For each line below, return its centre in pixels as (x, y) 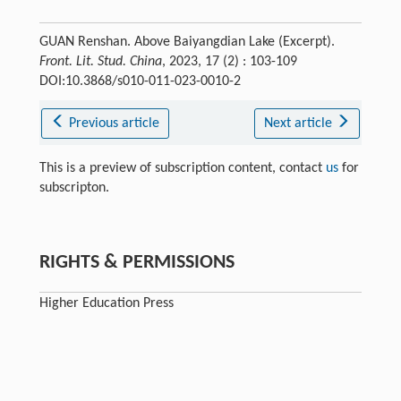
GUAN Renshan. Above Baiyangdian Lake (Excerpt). (187, 42)
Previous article (115, 123)
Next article (299, 123)
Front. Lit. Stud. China (100, 61)
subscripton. (74, 188)
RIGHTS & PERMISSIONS (137, 262)
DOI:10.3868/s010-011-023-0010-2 (140, 81)
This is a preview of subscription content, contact (182, 168)
